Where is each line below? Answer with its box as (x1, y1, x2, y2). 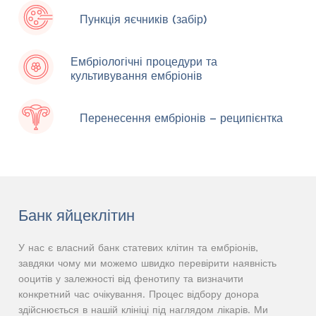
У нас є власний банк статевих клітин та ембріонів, (18, 241, 258, 254)
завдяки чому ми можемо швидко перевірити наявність (18, 257, 276, 269)
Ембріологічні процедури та (71, 54, 218, 68)
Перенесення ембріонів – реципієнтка (80, 111, 284, 124)
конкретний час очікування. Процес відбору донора (18, 288, 259, 300)
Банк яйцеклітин (18, 206, 135, 225)
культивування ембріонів (71, 68, 203, 82)
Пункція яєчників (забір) (80, 12, 207, 25)
